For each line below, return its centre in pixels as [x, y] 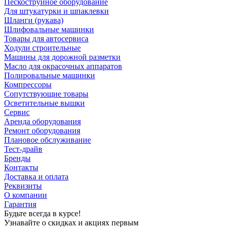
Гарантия [20, 204]
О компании [26, 195]
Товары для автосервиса [46, 38]
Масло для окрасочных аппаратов [63, 66]
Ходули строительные [42, 48]
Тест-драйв [23, 149]
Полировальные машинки [50, 75]
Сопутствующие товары [46, 94]
